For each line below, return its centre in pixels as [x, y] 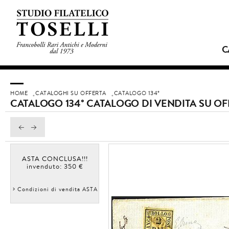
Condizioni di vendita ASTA [57, 189]
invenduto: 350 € [55, 166]
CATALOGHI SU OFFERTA [71, 93]
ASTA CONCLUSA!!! [55, 158]
